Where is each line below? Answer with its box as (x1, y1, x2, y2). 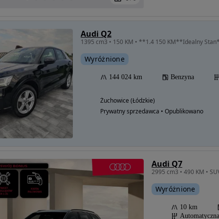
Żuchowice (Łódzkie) (100, 96, 155, 105)
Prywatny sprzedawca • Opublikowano (100, 107, 203, 116)
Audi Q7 (151, 158, 182, 170)
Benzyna (171, 73, 194, 81)
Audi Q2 (81, 28, 111, 40)
